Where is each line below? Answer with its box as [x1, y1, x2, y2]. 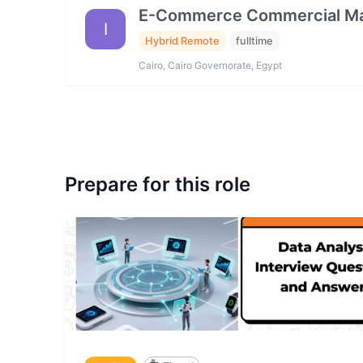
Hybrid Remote [145, 34, 220, 47]
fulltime [236, 34, 273, 47]
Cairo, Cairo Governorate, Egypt [139, 59, 282, 72]
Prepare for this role [65, 173, 250, 197]
